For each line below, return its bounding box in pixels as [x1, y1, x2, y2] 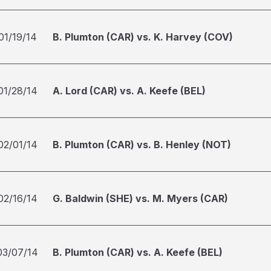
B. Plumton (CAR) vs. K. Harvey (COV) [53, 31, 233, 43]
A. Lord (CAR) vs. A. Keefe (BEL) [53, 85, 206, 97]
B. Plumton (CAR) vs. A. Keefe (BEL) [53, 246, 223, 258]
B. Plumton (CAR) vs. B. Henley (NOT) [53, 139, 231, 151]
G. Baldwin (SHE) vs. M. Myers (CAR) [53, 192, 228, 204]
